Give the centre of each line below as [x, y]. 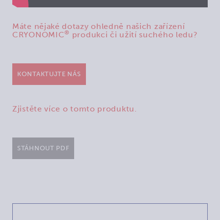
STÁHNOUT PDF [43, 148]
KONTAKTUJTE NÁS [49, 74]
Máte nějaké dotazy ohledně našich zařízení [99, 26]
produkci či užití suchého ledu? [134, 34]
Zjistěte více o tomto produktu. [75, 109]
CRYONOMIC [39, 34]
